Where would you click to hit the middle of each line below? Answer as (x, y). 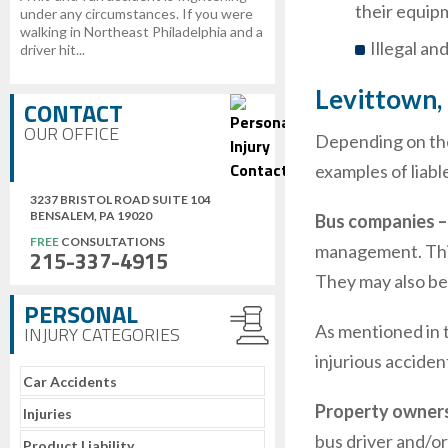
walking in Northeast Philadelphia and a (141, 31)
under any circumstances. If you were (136, 13)
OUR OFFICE (71, 133)
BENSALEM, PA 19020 (91, 215)
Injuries (47, 413)
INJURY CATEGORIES (102, 334)
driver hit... (52, 49)
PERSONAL (81, 314)
